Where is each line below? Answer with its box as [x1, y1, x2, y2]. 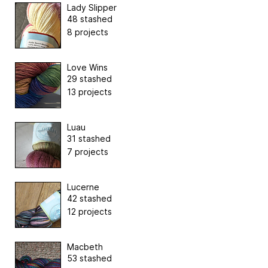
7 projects [67, 147, 108, 157]
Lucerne [67, 182, 99, 193]
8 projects [67, 27, 108, 38]
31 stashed [67, 133, 111, 144]
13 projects [67, 87, 112, 98]
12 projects [67, 206, 112, 217]
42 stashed [67, 193, 112, 204]
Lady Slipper [67, 2, 117, 13]
